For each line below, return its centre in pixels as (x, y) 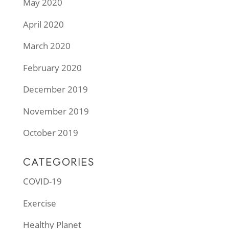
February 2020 (52, 67)
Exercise (39, 203)
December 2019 (55, 89)
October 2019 (50, 133)
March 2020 (47, 46)
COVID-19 (42, 181)
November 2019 (56, 111)
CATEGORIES (59, 163)
